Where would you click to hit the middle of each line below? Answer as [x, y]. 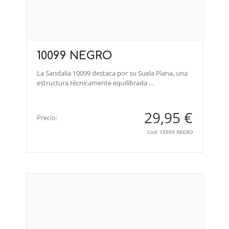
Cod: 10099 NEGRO [170, 132]
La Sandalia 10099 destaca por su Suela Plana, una [112, 73]
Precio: [47, 117]
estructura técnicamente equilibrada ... [95, 83]
